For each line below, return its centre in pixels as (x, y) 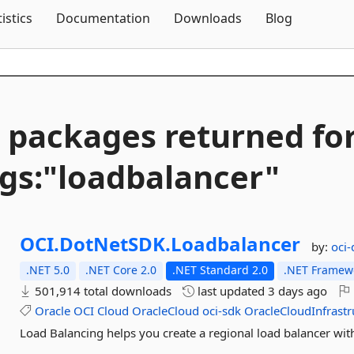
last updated (232, 291)
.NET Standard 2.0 (220, 270)
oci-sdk (222, 311)
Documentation (103, 18)
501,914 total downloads (102, 291)
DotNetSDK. (115, 244)
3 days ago (298, 291)
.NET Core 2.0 (121, 270)
